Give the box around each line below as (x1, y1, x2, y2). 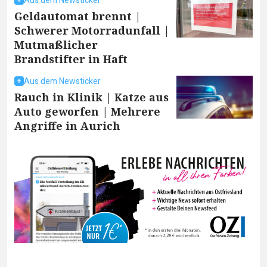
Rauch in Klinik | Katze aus (14, 89, 169, 104)
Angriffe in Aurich (14, 118, 120, 133)
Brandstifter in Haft (14, 51, 128, 66)
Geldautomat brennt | (14, 8, 141, 23)
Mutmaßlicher (14, 37, 98, 52)
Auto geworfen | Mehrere (14, 104, 160, 119)
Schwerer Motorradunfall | (14, 23, 169, 38)
